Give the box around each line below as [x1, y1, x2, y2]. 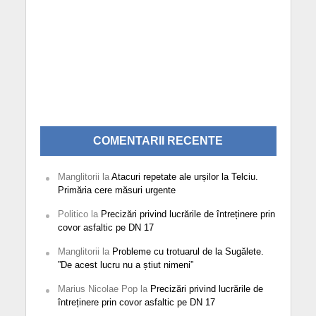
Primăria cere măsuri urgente [57, 184, 176, 195]
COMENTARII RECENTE [93, 134, 223, 147]
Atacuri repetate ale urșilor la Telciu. [111, 171, 258, 182]
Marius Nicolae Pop [57, 283, 138, 294]
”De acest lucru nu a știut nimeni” [57, 259, 193, 270]
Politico [57, 208, 88, 219]
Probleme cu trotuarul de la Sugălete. [111, 245, 264, 257]
